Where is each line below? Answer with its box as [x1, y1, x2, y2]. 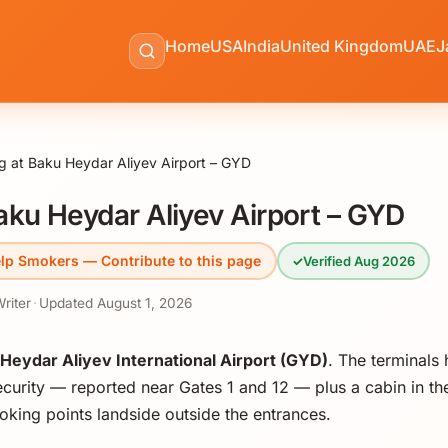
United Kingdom [279, 36, 403, 56]
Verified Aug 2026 [302, 252, 415, 269]
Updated [39, 294, 97, 311]
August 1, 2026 [97, 294, 192, 311]
